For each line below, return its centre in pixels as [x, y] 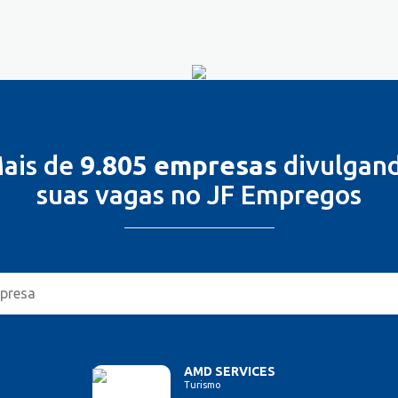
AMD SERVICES [230, 372]
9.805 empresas [178, 165]
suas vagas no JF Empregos [199, 194]
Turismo [203, 385]
